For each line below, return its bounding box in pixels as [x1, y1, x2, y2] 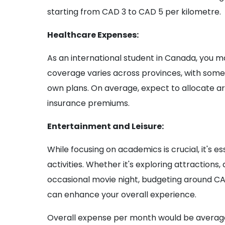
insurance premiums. [47, 97, 130, 109]
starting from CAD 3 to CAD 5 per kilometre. [47, 6, 221, 18]
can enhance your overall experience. [47, 189, 197, 201]
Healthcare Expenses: [47, 29, 139, 41]
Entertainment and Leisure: [47, 121, 164, 133]
